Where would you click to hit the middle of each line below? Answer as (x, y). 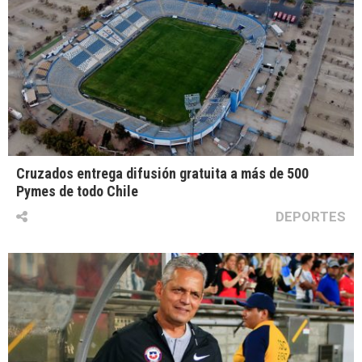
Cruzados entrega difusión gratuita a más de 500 (162, 174)
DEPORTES (311, 217)
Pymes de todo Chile (77, 192)
